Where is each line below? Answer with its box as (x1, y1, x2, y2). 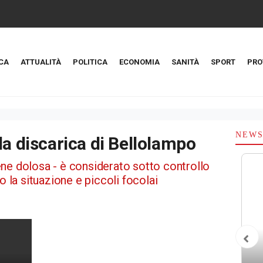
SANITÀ (171, 58, 199, 66)
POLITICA (73, 58, 107, 66)
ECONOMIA (119, 58, 160, 66)
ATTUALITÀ (21, 58, 61, 66)
